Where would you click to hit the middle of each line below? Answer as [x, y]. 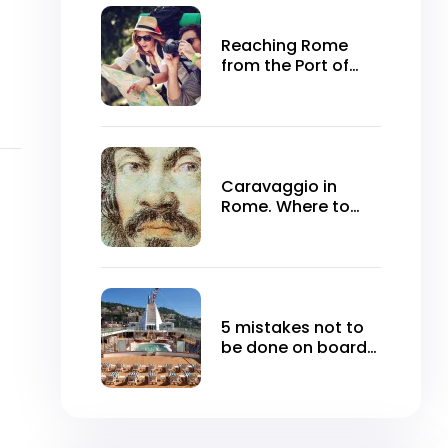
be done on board [294, 348]
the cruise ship [280, 368]
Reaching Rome [284, 46]
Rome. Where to [285, 207]
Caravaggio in [279, 187]
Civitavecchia [277, 86]
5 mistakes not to [292, 328]
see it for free [274, 227]
